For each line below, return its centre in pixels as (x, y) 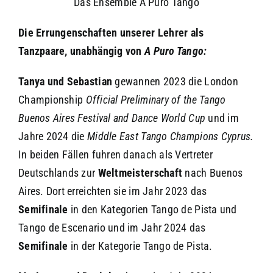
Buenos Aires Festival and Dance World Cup (112, 118)
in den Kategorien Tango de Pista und (152, 209)
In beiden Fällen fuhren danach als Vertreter (115, 154)
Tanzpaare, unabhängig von (80, 51)
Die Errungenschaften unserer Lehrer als (111, 32)
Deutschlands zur (58, 172)
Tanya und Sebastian (65, 81)
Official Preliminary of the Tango (156, 99)
